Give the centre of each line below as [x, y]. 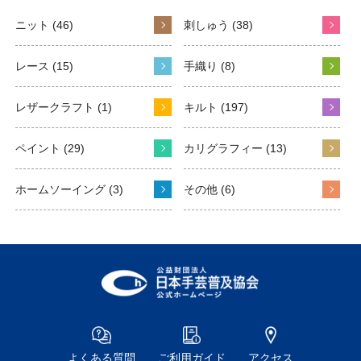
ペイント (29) [50, 148]
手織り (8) [210, 66]
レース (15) [44, 66]
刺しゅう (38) [218, 25]
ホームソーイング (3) [69, 189]
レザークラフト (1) [63, 107]
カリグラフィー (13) [235, 148]
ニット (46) [44, 25]
